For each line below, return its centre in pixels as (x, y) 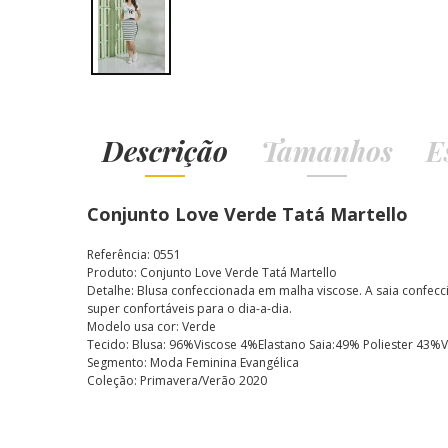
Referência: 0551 (134, 254)
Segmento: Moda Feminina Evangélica (193, 362)
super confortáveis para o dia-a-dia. (189, 308)
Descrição (165, 150)
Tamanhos (327, 150)
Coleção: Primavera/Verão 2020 (177, 380)
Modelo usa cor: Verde (151, 326)
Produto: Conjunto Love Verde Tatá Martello (213, 272)
